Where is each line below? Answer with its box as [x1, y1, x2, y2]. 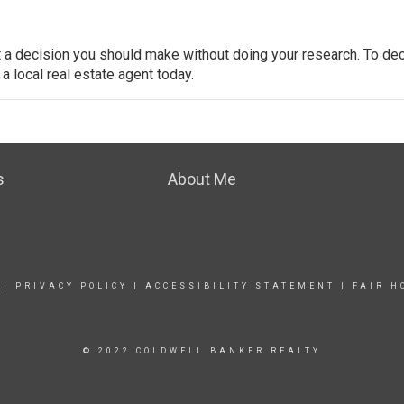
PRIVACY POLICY [14, 280, 128, 290]
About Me [167, 169, 236, 188]
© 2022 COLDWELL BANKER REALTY [83, 345, 321, 355]
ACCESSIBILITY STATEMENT [144, 280, 335, 290]
